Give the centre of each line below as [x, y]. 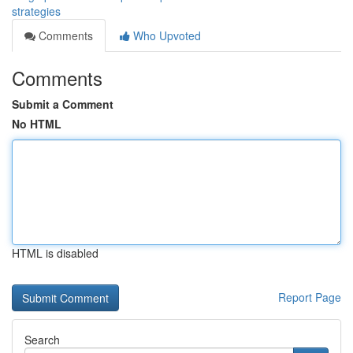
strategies [36, 11]
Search [42, 340]
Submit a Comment [63, 104]
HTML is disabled [55, 253]
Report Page [310, 297]
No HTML [37, 124]
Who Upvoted [165, 35]
